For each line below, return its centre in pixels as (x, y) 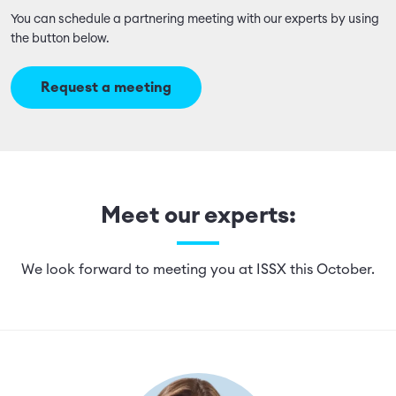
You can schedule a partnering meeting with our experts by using (195, 19)
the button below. (63, 39)
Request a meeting (106, 88)
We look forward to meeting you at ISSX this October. (198, 270)
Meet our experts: (198, 216)
